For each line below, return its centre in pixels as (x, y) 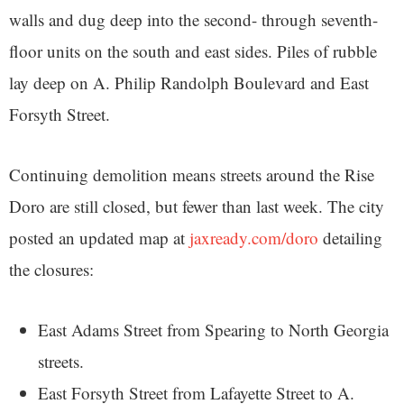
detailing (350, 238)
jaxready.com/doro (254, 238)
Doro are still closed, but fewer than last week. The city (197, 207)
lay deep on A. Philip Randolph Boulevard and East (189, 83)
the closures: (51, 270)
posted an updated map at (99, 238)
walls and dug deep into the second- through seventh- (193, 20)
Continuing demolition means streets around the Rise (192, 175)
